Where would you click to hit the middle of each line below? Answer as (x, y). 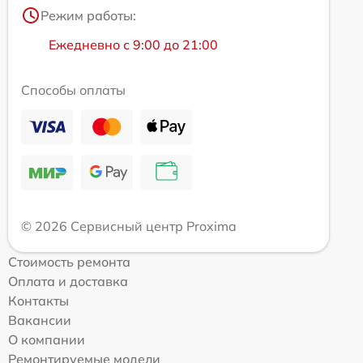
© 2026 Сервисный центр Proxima (129, 226)
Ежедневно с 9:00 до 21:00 (133, 44)
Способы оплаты (73, 90)
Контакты (38, 300)
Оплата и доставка (68, 281)
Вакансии (40, 320)
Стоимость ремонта (69, 261)
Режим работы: (88, 15)
